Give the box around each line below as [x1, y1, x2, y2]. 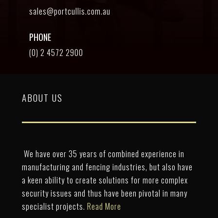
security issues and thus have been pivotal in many [21, 187, 187, 200]
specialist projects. [21, 200, 87, 213]
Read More [87, 200, 121, 213]
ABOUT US [21, 91, 63, 105]
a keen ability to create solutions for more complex [21, 174, 188, 186]
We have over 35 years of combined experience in [21, 148, 184, 160]
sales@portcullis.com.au [29, 5, 110, 18]
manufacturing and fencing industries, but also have [21, 161, 193, 173]
